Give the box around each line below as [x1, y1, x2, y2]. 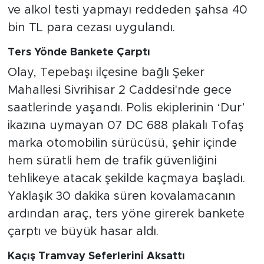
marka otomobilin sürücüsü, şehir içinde [7, 137, 237, 150]
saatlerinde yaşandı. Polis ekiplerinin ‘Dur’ [7, 102, 245, 114]
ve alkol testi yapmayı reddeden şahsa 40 [7, 4, 247, 16]
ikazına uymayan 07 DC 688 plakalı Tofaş [7, 120, 244, 132]
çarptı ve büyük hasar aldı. [7, 226, 159, 238]
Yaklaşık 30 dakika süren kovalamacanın [7, 190, 236, 203]
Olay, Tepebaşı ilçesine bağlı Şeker [7, 67, 204, 79]
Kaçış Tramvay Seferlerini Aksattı [7, 251, 185, 262]
